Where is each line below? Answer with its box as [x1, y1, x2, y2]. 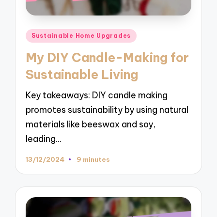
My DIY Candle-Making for [26, 49, 189, 65]
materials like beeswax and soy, [26, 118, 156, 130]
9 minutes [76, 155, 110, 164]
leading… [26, 133, 62, 144]
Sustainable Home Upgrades [31, 32, 131, 40]
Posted [25, 29, 54, 39]
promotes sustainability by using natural [26, 104, 189, 115]
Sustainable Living [26, 66, 139, 82]
